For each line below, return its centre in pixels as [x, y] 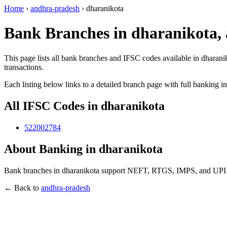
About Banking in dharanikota [83, 149]
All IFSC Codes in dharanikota [84, 106]
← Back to [23, 187]
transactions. [24, 67]
